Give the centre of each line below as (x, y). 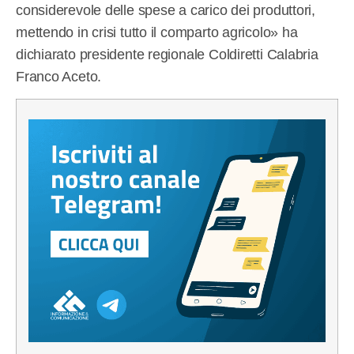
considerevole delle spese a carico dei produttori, (166, 10)
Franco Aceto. (59, 76)
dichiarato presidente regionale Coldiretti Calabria (167, 54)
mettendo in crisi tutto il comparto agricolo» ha (157, 32)
